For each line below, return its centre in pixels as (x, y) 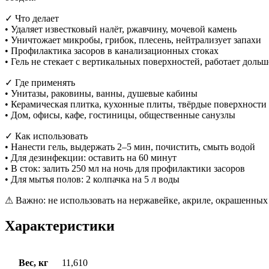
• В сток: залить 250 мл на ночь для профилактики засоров (125, 168)
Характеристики (60, 225)
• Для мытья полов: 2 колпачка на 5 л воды (92, 179)
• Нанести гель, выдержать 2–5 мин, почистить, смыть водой (130, 147)
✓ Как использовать (46, 136)
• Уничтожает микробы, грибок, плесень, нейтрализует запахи (133, 40)
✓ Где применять (40, 82)
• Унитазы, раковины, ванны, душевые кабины (101, 93)
